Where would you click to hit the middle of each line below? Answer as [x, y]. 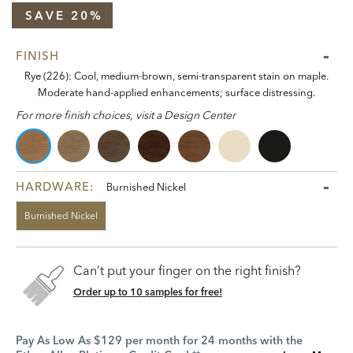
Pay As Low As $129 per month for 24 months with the [159, 340]
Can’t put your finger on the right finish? [187, 270]
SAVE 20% [64, 15]
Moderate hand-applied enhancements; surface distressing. [176, 92]
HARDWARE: [55, 186]
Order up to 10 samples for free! [147, 292]
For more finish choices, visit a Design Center [126, 115]
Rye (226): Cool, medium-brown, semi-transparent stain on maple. [176, 76]
